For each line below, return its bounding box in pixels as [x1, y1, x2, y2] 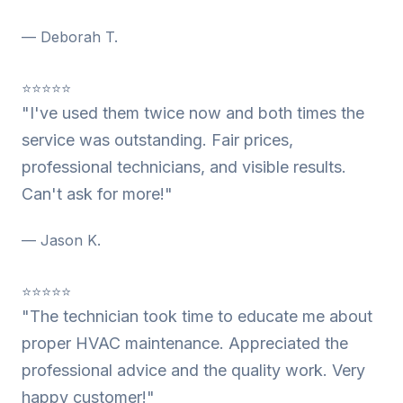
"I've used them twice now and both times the [22, 103, 364, 122]
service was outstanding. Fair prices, [22, 130, 293, 149]
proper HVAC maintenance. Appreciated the [22, 334, 348, 353]
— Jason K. [22, 231, 101, 249]
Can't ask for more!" [22, 184, 173, 203]
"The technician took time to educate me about [22, 307, 372, 326]
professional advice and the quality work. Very [22, 361, 365, 380]
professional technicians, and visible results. [22, 157, 346, 176]
